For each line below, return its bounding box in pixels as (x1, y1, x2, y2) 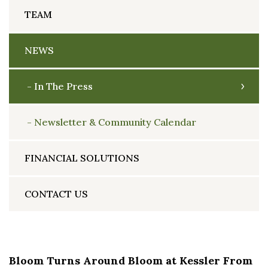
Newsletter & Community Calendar (34, 116, 196, 129)
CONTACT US (25, 188, 88, 200)
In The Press (34, 80, 93, 93)
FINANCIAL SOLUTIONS (25, 152, 139, 165)
